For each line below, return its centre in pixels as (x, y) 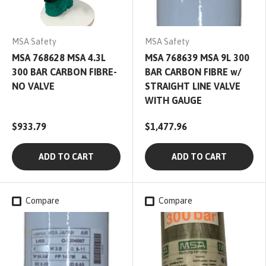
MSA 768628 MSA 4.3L (59, 58)
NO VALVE (33, 86)
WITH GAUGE (173, 101)
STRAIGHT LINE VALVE (193, 86)
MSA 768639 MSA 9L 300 (197, 58)
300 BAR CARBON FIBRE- (64, 72)
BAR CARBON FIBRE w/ (193, 72)
